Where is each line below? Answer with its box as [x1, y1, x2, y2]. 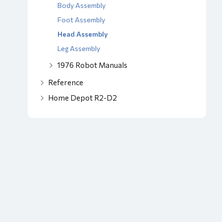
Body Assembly [57, 1, 106, 9]
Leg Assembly [57, 44, 100, 53]
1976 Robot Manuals [57, 60, 127, 69]
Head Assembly [57, 30, 108, 38]
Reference [48, 78, 83, 87]
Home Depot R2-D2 [48, 93, 117, 102]
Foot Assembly [57, 15, 105, 24]
